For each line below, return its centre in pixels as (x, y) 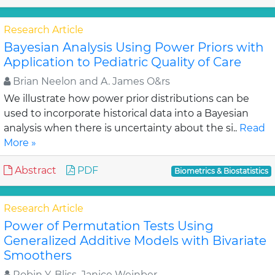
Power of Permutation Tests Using (109, 226)
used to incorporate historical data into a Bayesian (126, 113)
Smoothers (38, 255)
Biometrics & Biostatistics (222, 171)
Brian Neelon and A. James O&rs (90, 81)
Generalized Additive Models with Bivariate (135, 241)
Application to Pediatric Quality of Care (122, 62)
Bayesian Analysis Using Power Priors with (134, 47)
